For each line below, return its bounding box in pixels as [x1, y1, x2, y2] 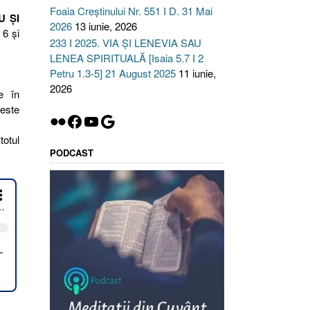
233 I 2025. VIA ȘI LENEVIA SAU [49, 35, 201, 50]
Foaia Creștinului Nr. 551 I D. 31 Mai [49, 3, 212, 18]
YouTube [82, 108, 146, 133]
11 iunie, [178, 66, 216, 80]
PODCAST [49, 146, 93, 159]
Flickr [48, 108, 89, 133]
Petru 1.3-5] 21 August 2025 [49, 66, 176, 80]
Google [98, 108, 152, 133]
